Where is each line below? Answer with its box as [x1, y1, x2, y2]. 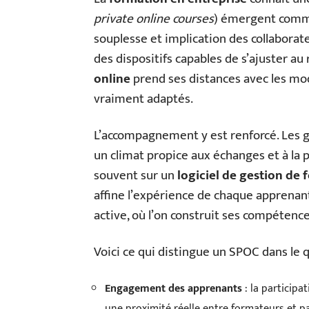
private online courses [94, 8, 214, 30]
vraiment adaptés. [94, 88, 193, 110]
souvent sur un [94, 165, 177, 186]
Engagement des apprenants [105, 279, 242, 298]
